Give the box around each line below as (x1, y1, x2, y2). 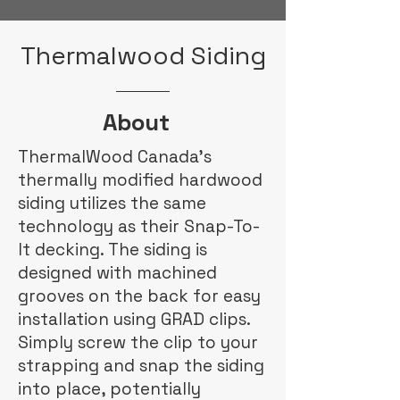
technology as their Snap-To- (18, 215, 261, 237)
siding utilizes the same (18, 192, 206, 214)
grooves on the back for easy (18, 285, 261, 307)
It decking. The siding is (18, 238, 207, 261)
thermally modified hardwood (18, 169, 262, 191)
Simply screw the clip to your (18, 331, 258, 354)
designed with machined (18, 262, 217, 284)
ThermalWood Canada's (18, 146, 212, 168)
